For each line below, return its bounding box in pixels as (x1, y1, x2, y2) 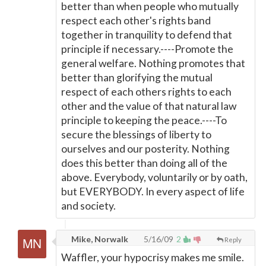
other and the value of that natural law (61, 100, 236, 112)
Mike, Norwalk (69, 234, 128, 244)
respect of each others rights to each (61, 85, 232, 98)
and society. (61, 199, 116, 212)
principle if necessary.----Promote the (61, 43, 233, 55)
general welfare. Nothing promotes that (61, 57, 245, 69)
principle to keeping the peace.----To (61, 114, 227, 126)
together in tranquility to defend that (61, 28, 232, 41)
